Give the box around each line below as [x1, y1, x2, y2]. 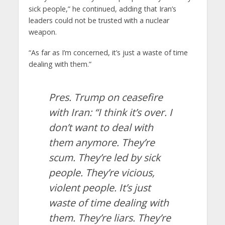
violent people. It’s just [48, 181, 151, 195]
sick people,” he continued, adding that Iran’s [28, 4, 176, 14]
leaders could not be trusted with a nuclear [28, 16, 169, 26]
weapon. [28, 27, 57, 37]
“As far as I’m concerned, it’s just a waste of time [28, 48, 188, 58]
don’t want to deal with [48, 121, 153, 135]
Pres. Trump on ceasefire [48, 90, 163, 104]
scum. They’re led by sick [48, 151, 160, 165]
